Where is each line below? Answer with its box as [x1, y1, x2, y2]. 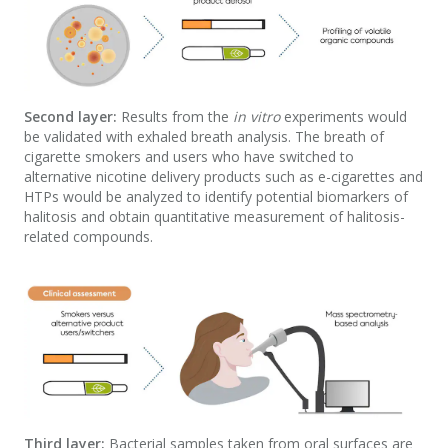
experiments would [280, 106, 407, 126]
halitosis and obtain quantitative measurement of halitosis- [24, 206, 405, 226]
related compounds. [24, 226, 157, 246]
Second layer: [24, 106, 117, 126]
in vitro [233, 106, 280, 126]
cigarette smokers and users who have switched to [24, 146, 354, 166]
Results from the [117, 106, 233, 126]
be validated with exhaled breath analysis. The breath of [24, 126, 384, 146]
